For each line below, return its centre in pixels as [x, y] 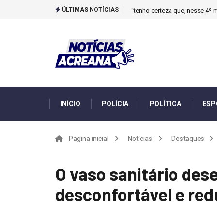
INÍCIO [70, 104]
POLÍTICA [165, 104]
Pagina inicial [89, 139]
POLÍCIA [115, 104]
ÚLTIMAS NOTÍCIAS [90, 10]
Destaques [188, 139]
